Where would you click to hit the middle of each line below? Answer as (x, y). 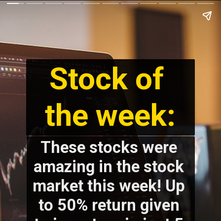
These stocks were (109, 147)
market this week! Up (109, 186)
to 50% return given (109, 205)
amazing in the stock (109, 166)
